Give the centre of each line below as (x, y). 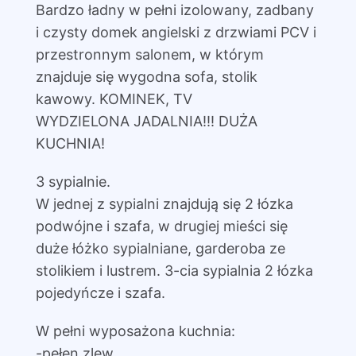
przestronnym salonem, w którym (149, 55)
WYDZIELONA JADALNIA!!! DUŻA (146, 122)
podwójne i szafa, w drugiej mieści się (161, 226)
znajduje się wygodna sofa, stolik (146, 77)
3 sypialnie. (73, 182)
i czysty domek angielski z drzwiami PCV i (176, 33)
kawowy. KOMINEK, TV (114, 99)
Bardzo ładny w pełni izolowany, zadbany (174, 10)
